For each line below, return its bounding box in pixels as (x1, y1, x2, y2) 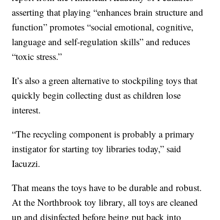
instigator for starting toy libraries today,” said (12, 142, 182, 155)
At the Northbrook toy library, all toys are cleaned (12, 196, 198, 209)
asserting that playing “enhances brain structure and (12, 6, 204, 19)
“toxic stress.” (12, 50, 62, 63)
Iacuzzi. (12, 157, 41, 170)
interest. (12, 104, 41, 116)
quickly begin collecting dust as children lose (12, 89, 181, 102)
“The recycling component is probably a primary (12, 128, 195, 140)
